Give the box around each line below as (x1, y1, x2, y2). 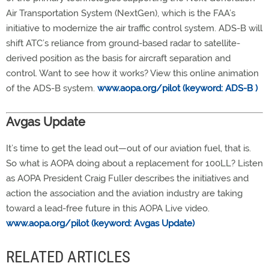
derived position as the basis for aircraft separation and (6, 53, 231, 64)
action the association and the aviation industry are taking (6, 188, 243, 199)
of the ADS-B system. (6, 83, 97, 94)
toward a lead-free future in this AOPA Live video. (6, 203, 210, 214)
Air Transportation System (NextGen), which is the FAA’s (6, 8, 235, 19)
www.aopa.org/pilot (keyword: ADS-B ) (97, 83, 258, 94)
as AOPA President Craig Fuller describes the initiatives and (6, 173, 249, 184)
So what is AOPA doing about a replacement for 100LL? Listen (6, 158, 263, 169)
